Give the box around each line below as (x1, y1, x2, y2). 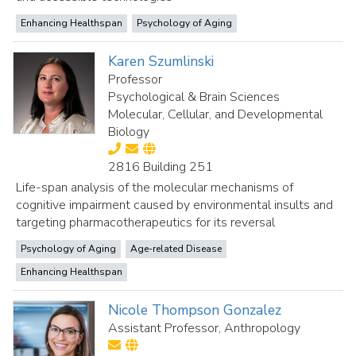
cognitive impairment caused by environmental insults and (16, 196, 333, 214)
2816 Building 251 (108, 158, 214, 176)
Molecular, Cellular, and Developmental (108, 106, 323, 123)
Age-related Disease (130, 242, 222, 255)
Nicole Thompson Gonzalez (108, 300, 282, 319)
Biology (108, 123, 150, 141)
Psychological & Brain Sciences (108, 88, 281, 106)
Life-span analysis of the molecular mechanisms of (16, 179, 293, 196)
